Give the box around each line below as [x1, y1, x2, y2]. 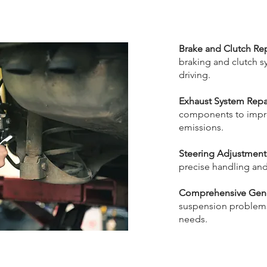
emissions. [179, 122, 223, 133]
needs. [179, 213, 207, 225]
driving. [179, 69, 210, 80]
